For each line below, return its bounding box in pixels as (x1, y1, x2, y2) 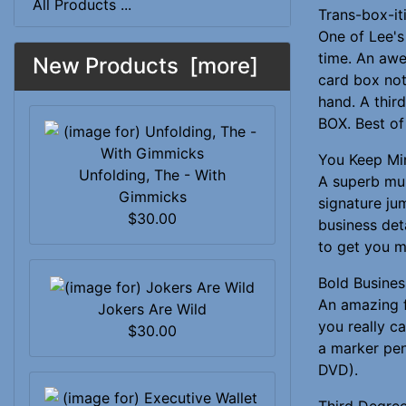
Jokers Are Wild (98, 299, 207, 318)
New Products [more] (33, 53, 258, 79)
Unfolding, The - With (79, 166, 226, 184)
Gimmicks (118, 188, 187, 206)
